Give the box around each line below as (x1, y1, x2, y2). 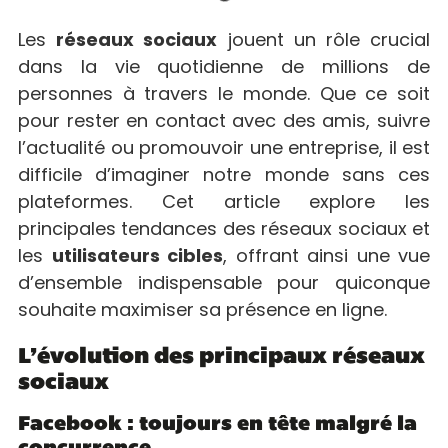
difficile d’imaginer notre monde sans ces (18, 162, 430, 188)
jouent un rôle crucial (217, 27, 431, 53)
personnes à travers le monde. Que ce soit (18, 81, 430, 107)
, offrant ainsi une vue (223, 243, 430, 269)
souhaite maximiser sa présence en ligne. (18, 297, 387, 323)
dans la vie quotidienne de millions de (18, 54, 430, 80)
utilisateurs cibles (51, 243, 223, 269)
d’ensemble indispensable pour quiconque (18, 270, 430, 296)
